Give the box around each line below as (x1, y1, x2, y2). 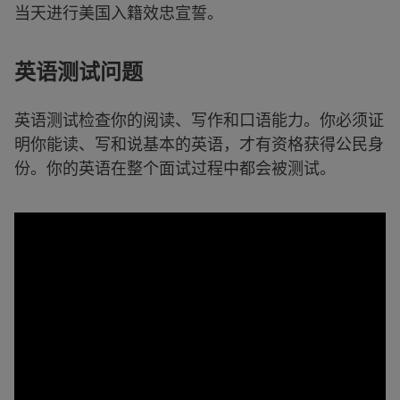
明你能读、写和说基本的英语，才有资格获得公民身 (14, 134, 384, 154)
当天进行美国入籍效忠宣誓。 (14, 3, 223, 22)
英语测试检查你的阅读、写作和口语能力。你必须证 (14, 110, 384, 129)
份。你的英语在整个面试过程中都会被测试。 (14, 158, 336, 178)
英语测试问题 (14, 57, 143, 87)
